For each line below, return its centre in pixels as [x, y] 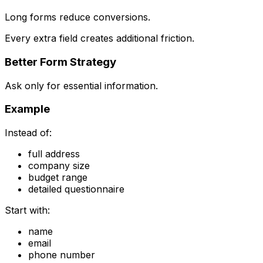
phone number [62, 254]
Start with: [27, 210]
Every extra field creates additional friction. [100, 38]
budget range [58, 177]
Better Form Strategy [60, 62]
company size [59, 165]
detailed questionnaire [76, 189]
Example [27, 109]
